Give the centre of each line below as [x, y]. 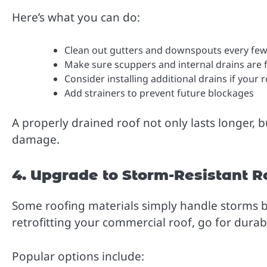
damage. [36, 139]
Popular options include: [78, 256]
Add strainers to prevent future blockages [159, 93]
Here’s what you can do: [76, 18]
